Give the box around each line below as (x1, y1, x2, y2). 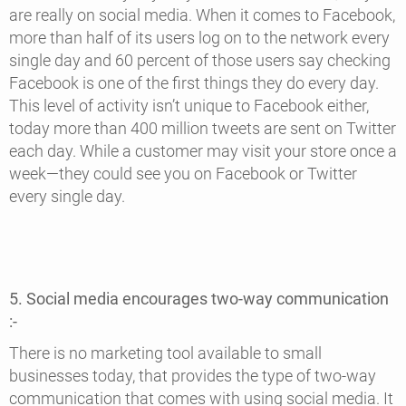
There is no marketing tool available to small (9, 343, 322, 363)
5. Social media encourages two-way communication (9, 288, 389, 308)
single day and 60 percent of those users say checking (9, 50, 391, 70)
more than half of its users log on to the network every (9, 27, 390, 47)
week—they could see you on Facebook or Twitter (9, 163, 357, 183)
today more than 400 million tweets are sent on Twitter (9, 118, 396, 138)
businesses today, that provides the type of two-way (9, 366, 376, 386)
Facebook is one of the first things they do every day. (9, 72, 379, 92)
